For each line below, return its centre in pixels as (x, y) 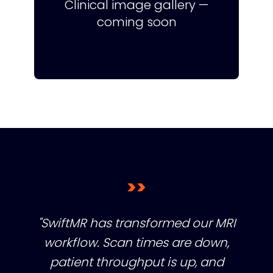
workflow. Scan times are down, (136, 242)
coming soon (136, 22)
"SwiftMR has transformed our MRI (136, 223)
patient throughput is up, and (136, 262)
